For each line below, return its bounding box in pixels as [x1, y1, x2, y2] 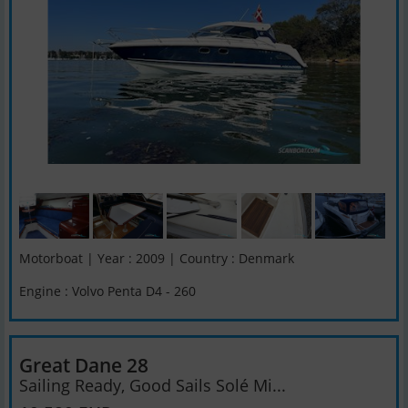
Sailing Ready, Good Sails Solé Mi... [19, 374, 286, 397]
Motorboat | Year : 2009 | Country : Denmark [19, 250, 294, 268]
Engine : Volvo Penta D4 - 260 [19, 281, 196, 300]
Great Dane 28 [19, 351, 148, 378]
